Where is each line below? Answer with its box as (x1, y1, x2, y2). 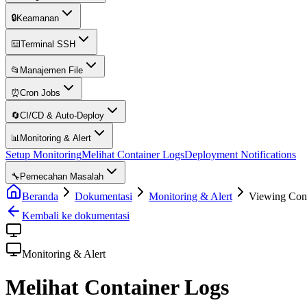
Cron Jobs (20, 88, 60, 98)
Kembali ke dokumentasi (22, 210, 130, 221)
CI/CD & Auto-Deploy (20, 110, 104, 121)
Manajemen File (20, 65, 83, 75)
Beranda (22, 191, 58, 202)
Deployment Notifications (184, 149, 296, 160)
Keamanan (16, 13, 59, 23)
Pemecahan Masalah (20, 171, 103, 182)
